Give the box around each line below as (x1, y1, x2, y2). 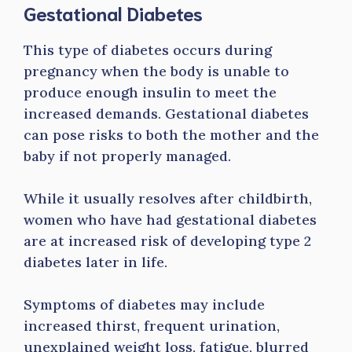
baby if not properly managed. (24, 147, 235, 165)
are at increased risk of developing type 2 (24, 232, 311, 250)
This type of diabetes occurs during (24, 41, 272, 59)
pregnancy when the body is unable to (24, 62, 289, 80)
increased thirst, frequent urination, (24, 317, 280, 335)
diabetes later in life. (24, 253, 167, 271)
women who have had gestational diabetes (24, 211, 317, 229)
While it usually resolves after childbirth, (24, 189, 312, 207)
